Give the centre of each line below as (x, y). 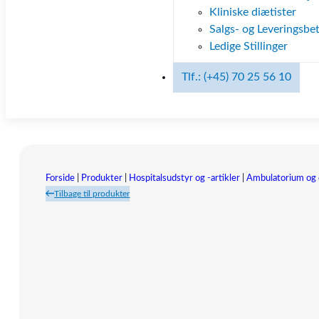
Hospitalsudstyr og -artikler (185, 178)
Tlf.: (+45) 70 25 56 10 (236, 77)
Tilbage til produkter (92, 193)
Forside (61, 178)
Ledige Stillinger (248, 46)
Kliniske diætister (252, 12)
